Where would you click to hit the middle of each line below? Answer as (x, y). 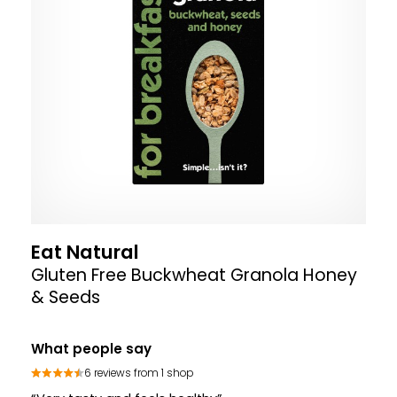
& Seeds (66, 297)
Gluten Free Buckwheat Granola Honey (194, 275)
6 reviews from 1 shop (139, 374)
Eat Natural (85, 252)
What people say (91, 348)
